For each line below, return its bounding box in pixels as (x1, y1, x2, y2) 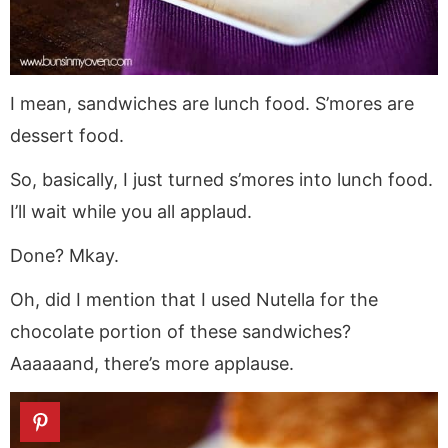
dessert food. (10, 124, 124, 146)
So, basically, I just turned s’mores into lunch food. (10, 168, 433, 190)
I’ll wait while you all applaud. (10, 200, 252, 222)
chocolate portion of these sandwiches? (10, 320, 351, 342)
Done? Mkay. (10, 244, 119, 266)
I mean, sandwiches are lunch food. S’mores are (10, 92, 414, 114)
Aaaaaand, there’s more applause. (10, 352, 294, 374)
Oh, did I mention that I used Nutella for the (10, 288, 378, 310)
